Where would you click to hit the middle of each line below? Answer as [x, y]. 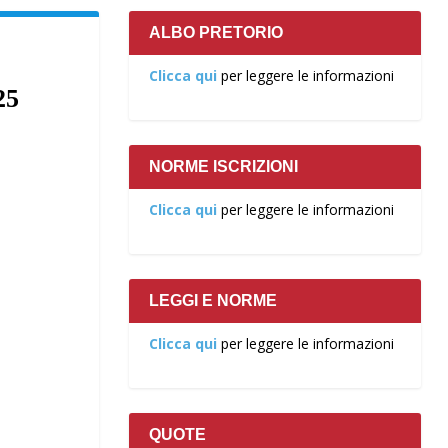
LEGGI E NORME [212, 300]
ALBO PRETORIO [215, 32]
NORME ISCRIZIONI [223, 166]
